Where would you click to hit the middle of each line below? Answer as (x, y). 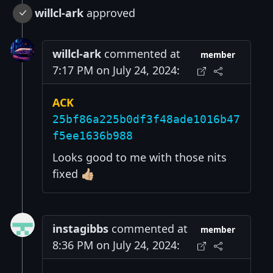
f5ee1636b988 (93, 136)
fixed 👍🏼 (73, 174)
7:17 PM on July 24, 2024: (116, 70)
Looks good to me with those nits (140, 158)
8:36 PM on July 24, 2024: (116, 245)
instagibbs (80, 229)
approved (109, 13)
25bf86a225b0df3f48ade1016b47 (146, 119)
